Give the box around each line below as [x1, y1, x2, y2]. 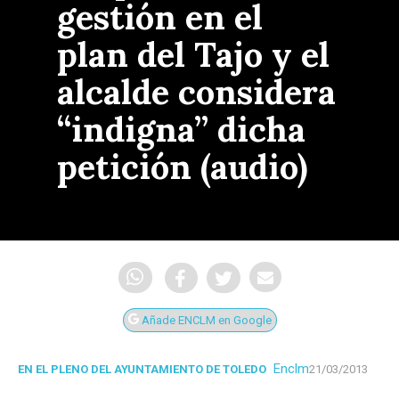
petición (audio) [57, 145, 308, 188]
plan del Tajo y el [57, 33, 330, 76]
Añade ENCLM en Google [138, 313, 272, 328]
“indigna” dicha [57, 108, 305, 151]
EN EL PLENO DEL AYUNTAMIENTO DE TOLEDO [18, 362, 266, 377]
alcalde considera [57, 70, 336, 113]
